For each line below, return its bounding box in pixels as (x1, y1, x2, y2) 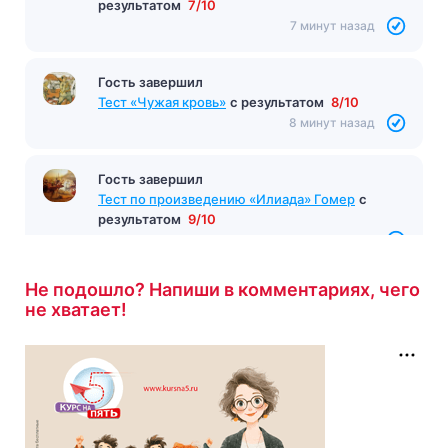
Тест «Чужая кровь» (98, 93, 226, 110)
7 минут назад (290, 17, 375, 33)
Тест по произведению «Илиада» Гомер (98, 190, 355, 207)
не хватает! (25, 298, 127, 320)
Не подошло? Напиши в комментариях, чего (25, 278, 420, 300)
